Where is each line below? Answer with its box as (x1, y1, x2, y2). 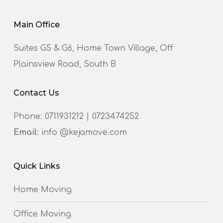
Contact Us (13, 88, 59, 98)
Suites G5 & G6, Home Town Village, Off (13, 44, 173, 53)
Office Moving (13, 210, 71, 219)
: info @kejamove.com (36, 128, 127, 137)
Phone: (13, 112, 45, 121)
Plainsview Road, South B (13, 60, 116, 69)
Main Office (13, 20, 60, 30)
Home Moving (13, 185, 72, 195)
